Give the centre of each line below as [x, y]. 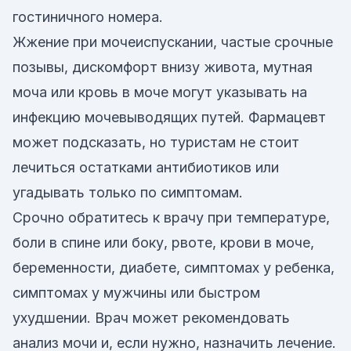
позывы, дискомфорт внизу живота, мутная [163, 67]
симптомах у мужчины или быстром [136, 293]
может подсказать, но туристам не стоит [156, 142]
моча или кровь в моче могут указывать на [160, 92]
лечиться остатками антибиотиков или [146, 167]
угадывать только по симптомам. [128, 192]
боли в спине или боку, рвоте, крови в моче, [163, 242]
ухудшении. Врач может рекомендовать [151, 318]
